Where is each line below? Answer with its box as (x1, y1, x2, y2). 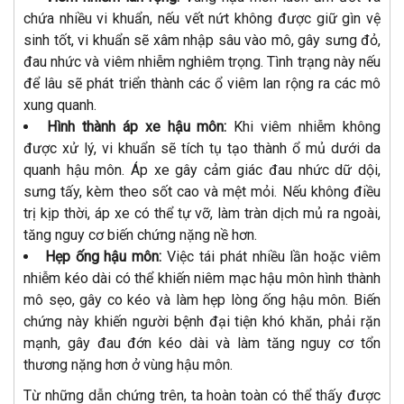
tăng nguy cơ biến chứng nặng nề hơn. (23, 225, 257, 243)
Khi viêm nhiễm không (226, 117, 381, 135)
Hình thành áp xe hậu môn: (46, 117, 227, 135)
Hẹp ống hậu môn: (44, 247, 162, 265)
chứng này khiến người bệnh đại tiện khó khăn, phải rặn (23, 312, 381, 330)
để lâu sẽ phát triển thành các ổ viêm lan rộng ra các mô (23, 74, 381, 92)
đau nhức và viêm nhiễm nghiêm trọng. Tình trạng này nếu (23, 52, 381, 70)
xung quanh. (23, 96, 96, 114)
